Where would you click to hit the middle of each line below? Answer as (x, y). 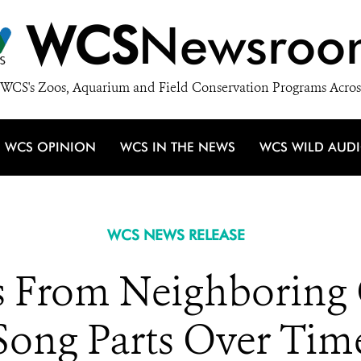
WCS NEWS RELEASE (176, 235)
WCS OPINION (50, 147)
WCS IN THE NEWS (178, 147)
